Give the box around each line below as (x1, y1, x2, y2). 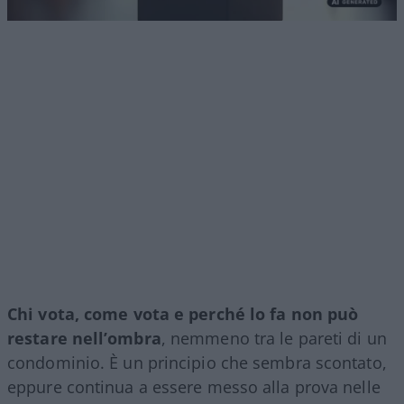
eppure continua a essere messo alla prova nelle (7, 376, 381, 399)
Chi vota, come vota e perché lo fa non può (7, 303, 359, 326)
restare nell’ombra (7, 327, 161, 350)
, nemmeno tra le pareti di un (161, 327, 387, 350)
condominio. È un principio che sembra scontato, (7, 352, 387, 374)
